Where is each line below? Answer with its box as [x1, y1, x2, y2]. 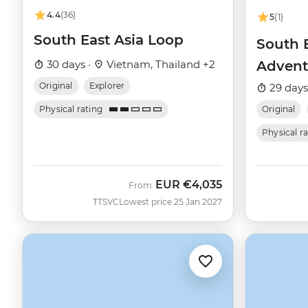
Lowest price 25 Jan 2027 [119, 197, 222, 208]
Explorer [89, 80, 125, 91]
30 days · [44, 58, 93, 71]
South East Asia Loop [34, 32, 184, 49]
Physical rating [39, 104, 103, 115]
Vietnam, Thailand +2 [104, 58, 215, 71]
